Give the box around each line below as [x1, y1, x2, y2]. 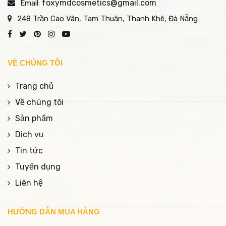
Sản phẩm [15, 114, 53, 124]
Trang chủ [15, 81, 53, 91]
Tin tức [15, 146, 43, 156]
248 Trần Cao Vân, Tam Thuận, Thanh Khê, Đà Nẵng [17, 14, 198, 24]
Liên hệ [15, 178, 43, 188]
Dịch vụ [15, 130, 43, 140]
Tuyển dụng [15, 162, 61, 172]
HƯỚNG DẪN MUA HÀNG [8, 207, 100, 216]
